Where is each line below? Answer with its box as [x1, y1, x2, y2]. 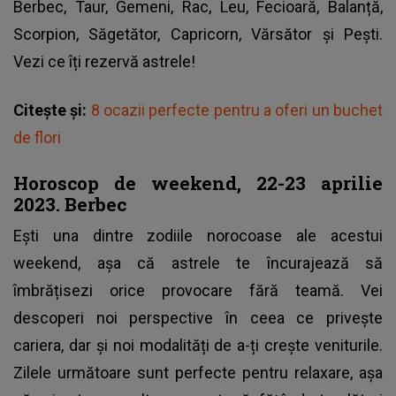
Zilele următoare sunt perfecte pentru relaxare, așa [13, 362, 383, 382]
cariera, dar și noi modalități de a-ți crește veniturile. [13, 335, 383, 354]
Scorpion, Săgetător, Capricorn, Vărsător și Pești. [13, 24, 383, 43]
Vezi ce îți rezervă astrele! [13, 51, 195, 71]
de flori [13, 127, 61, 147]
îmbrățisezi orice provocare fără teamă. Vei [13, 280, 383, 300]
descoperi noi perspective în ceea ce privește [13, 308, 383, 327]
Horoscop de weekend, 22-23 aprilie [13, 170, 383, 195]
